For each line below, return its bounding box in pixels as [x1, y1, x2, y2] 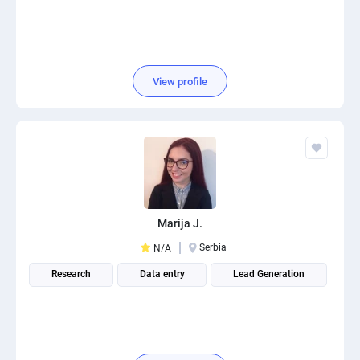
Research [51, 268, 91, 280]
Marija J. [157, 217, 202, 230]
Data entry [139, 268, 185, 280]
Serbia [199, 242, 227, 253]
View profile [153, 75, 207, 88]
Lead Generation [233, 268, 305, 280]
